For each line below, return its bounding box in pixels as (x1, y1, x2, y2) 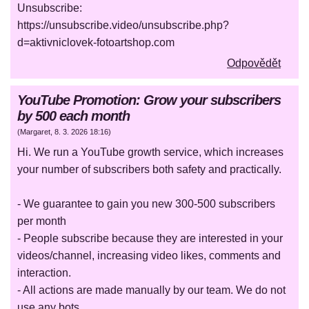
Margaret (20, 128, 50, 137)
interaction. (17, 267, 71, 279)
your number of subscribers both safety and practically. (17, 163, 281, 176)
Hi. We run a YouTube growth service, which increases (17, 146, 283, 159)
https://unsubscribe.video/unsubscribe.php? (17, 19, 229, 32)
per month (17, 215, 66, 228)
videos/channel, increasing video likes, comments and (17, 250, 281, 262)
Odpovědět (227, 57, 281, 70)
